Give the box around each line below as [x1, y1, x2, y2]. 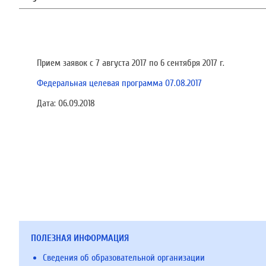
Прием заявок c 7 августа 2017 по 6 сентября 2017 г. [37, 58, 224, 68]
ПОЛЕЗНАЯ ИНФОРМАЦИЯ [31, 233, 129, 243]
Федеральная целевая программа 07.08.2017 [37, 78, 202, 88]
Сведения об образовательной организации [43, 252, 205, 263]
